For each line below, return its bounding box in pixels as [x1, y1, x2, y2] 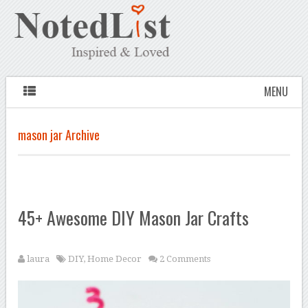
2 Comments [159, 254, 211, 265]
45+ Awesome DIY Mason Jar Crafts [18, 204, 250, 232]
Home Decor [87, 254, 142, 265]
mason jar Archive [18, 126, 100, 144]
